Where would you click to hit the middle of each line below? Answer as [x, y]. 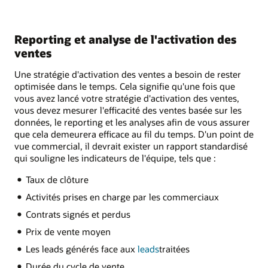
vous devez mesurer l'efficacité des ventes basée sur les [128, 110]
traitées [174, 249]
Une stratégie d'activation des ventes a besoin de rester [128, 74]
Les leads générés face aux [81, 249]
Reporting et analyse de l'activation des [125, 39]
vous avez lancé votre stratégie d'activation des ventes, [127, 98]
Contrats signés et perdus [78, 214]
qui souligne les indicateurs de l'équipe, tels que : [115, 158]
